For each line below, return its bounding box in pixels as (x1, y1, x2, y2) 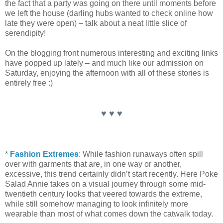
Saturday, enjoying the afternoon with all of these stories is (5, 69, 209, 78)
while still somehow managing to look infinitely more (5, 200, 188, 209)
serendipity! (5, 29, 46, 38)
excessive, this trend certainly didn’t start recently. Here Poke (5, 170, 218, 179)
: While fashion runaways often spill (79, 150, 203, 159)
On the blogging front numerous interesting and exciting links (5, 49, 218, 58)
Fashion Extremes (10, 150, 79, 159)
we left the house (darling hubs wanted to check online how (5, 9, 213, 18)
